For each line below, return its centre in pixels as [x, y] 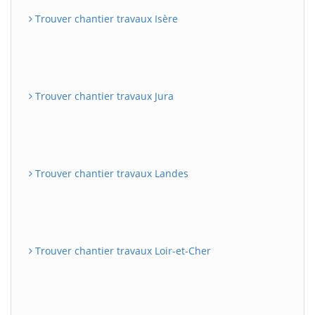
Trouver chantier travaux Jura [103, 96]
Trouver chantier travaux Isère [105, 18]
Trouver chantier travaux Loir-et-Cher [122, 250]
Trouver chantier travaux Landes [110, 173]
